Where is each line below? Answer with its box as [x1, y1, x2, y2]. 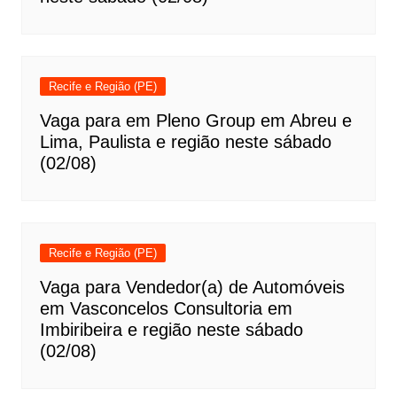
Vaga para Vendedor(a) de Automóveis [39, 277, 345, 297]
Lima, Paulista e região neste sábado [39, 132, 331, 152]
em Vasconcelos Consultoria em [39, 299, 292, 318]
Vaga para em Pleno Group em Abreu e [39, 111, 352, 130]
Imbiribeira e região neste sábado [39, 320, 303, 339]
